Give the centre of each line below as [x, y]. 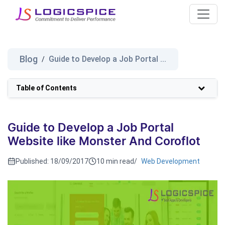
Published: [33, 161]
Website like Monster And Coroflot [104, 142]
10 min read [115, 161]
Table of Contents [46, 88]
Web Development [171, 161]
